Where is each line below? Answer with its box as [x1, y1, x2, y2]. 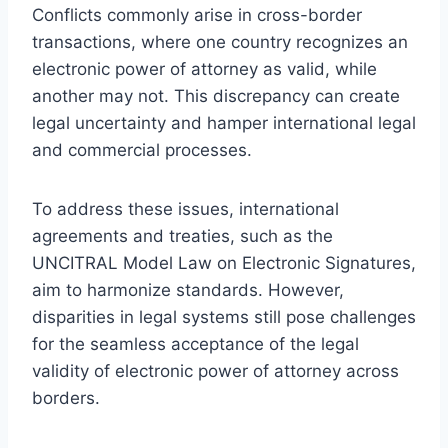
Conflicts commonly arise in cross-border [32, 4, 362, 25]
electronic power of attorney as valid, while [32, 58, 377, 79]
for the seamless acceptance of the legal [32, 333, 359, 354]
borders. [32, 387, 100, 408]
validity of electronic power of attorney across [32, 360, 399, 381]
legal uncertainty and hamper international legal [32, 112, 416, 133]
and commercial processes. [32, 139, 252, 160]
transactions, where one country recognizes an [32, 31, 408, 52]
